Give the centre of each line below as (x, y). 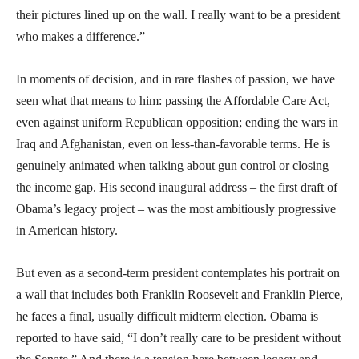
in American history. (67, 230)
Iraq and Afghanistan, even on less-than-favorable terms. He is (173, 143)
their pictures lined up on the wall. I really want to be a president (178, 14)
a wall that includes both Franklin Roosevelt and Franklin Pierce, (179, 294)
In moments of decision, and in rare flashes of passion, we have (175, 79)
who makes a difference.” (81, 36)
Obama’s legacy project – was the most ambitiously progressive (176, 208)
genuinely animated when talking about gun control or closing (172, 165)
